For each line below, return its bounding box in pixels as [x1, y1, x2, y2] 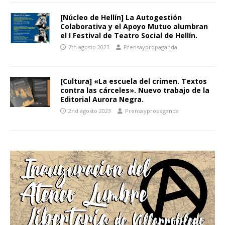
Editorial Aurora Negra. [60, 94, 144, 104]
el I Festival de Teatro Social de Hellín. [60, 31, 197, 41]
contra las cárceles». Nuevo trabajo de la [60, 85, 209, 95]
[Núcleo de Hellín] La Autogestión [60, 13, 182, 23]
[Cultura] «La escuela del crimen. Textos [60, 76, 207, 86]
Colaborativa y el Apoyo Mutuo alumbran [60, 22, 208, 32]
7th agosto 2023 [68, 43, 109, 51]
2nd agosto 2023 [68, 107, 111, 115]
